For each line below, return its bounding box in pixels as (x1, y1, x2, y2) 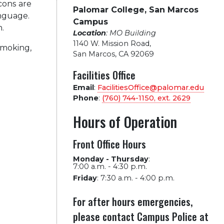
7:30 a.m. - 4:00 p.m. (100, 173, 174, 182)
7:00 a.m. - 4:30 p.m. (72, 162, 147, 171)
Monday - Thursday (72, 154, 148, 163)
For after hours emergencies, (72, 194, 192, 209)
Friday (72, 173, 97, 182)
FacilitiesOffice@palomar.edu (97, 83, 204, 92)
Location (72, 28, 106, 37)
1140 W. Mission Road (72, 39, 149, 48)
